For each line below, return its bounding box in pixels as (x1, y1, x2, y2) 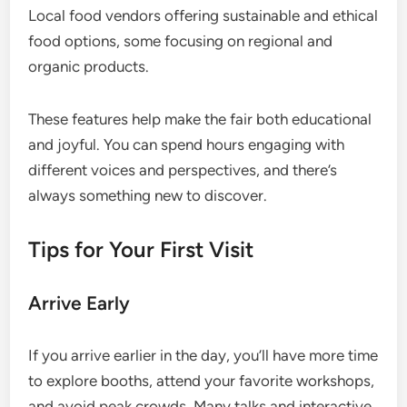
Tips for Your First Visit (28, 235, 254, 263)
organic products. (28, 56, 150, 75)
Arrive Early (28, 291, 131, 314)
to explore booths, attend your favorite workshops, (28, 371, 375, 390)
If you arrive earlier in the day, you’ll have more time (28, 345, 379, 364)
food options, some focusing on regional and (28, 31, 333, 50)
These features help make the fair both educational (28, 109, 372, 128)
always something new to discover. (28, 185, 268, 204)
